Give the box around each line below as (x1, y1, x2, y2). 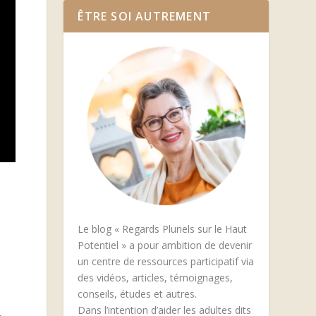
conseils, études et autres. (78, 287, 197, 301)
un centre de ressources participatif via (78, 255, 255, 269)
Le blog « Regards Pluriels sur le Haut (78, 222, 248, 236)
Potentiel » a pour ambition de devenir (78, 238, 253, 253)
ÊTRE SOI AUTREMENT (78, 8, 211, 24)
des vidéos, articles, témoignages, (78, 271, 233, 285)
